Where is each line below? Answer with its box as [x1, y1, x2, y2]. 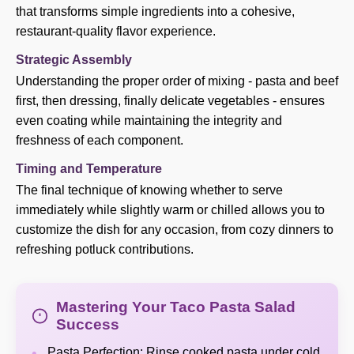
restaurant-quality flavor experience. [16, 24, 216, 38]
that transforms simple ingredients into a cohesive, [16, 5, 295, 18]
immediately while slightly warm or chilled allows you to [16, 203, 325, 217]
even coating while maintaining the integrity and [16, 114, 282, 127]
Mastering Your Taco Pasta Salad [55, 299, 296, 315]
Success [55, 316, 119, 333]
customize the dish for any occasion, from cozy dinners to [16, 223, 333, 236]
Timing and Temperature [16, 162, 162, 175]
